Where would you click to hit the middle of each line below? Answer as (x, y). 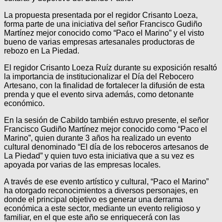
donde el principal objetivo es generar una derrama (93, 199)
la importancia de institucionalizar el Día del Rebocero (99, 76)
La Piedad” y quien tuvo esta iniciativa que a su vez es (99, 156)
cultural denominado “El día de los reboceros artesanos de (106, 147)
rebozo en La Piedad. (42, 51)
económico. (24, 103)
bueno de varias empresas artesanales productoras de (99, 42)
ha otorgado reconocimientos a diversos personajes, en (101, 190)
